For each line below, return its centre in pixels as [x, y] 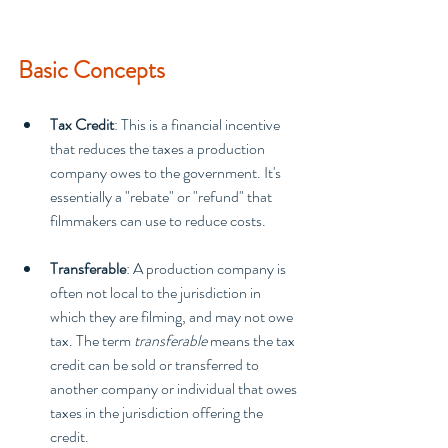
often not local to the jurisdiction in [157, 293]
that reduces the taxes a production [159, 149]
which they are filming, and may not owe [173, 317]
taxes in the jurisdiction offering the [158, 413]
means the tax [252, 341]
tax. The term [92, 341]
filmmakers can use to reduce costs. [158, 221]
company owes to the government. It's [167, 173]
